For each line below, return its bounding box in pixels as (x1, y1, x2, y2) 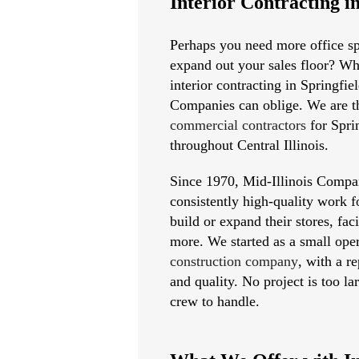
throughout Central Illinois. (170, 137, 329, 153)
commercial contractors (170, 117, 306, 133)
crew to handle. (170, 293, 260, 309)
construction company (170, 253, 298, 269)
